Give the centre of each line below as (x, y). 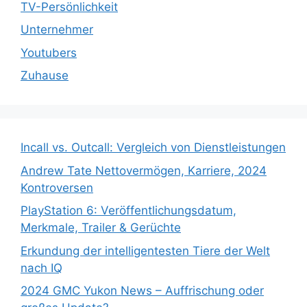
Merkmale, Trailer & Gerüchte (101, 228)
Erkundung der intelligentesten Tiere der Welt (145, 250)
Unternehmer (57, 30)
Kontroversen (57, 187)
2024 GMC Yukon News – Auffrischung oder (142, 291)
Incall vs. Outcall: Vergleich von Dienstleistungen (153, 148)
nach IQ (41, 268)
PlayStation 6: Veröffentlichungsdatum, (128, 211)
